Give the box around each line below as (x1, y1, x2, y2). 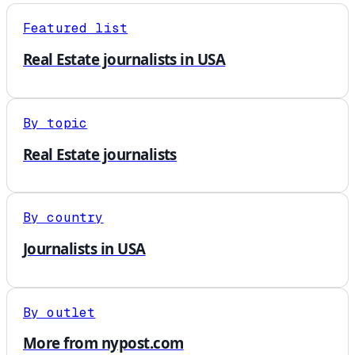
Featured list (23, 20, 128, 37)
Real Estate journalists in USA (23, 49, 226, 70)
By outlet (23, 303, 96, 321)
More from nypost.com (23, 333, 184, 353)
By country (23, 209, 104, 227)
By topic (23, 114, 88, 132)
